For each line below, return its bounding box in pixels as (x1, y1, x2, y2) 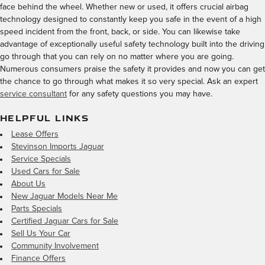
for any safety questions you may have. (67, 89, 212, 98)
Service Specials (11, 155, 71, 163)
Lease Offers (11, 130, 59, 138)
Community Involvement (11, 242, 99, 250)
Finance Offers (11, 254, 66, 263)
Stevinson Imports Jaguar (11, 143, 104, 151)
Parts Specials (11, 205, 62, 213)
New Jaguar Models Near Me (11, 192, 118, 201)
